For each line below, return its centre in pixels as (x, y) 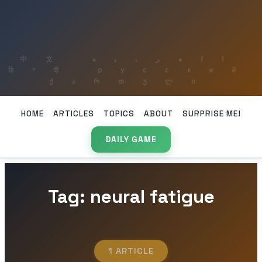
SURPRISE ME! (212, 113)
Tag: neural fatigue (131, 197)
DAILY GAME (131, 140)
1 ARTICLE (131, 251)
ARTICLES (74, 113)
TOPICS (119, 113)
